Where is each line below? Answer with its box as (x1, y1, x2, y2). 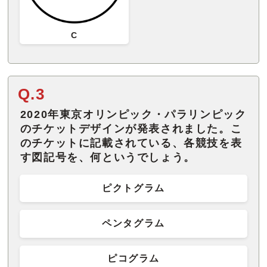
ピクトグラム (102, 182, 165, 193)
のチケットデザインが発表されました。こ (20, 122, 243, 135)
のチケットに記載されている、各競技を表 (20, 136, 243, 149)
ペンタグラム (102, 218, 165, 228)
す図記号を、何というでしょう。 (20, 151, 195, 163)
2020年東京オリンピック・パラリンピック (20, 108, 247, 120)
